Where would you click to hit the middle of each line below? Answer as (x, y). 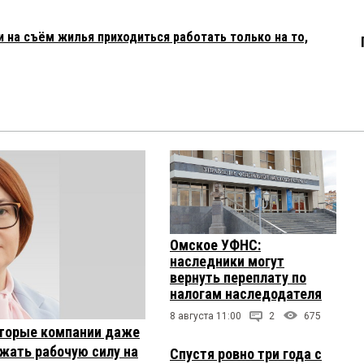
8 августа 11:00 (206, 316)
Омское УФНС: (215, 245)
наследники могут (227, 261)
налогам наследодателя (246, 293)
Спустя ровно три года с (246, 353)
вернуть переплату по (238, 277)
